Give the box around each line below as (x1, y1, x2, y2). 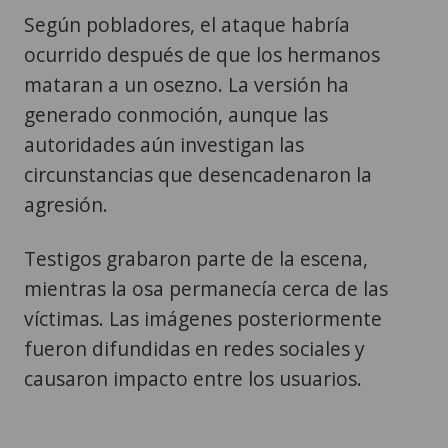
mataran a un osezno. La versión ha (24, 70, 349, 98)
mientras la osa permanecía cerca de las (24, 274, 388, 302)
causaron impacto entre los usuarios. (24, 364, 362, 392)
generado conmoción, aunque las (24, 100, 328, 128)
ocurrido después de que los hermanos (24, 40, 380, 68)
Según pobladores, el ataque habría (24, 10, 350, 38)
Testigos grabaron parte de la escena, (24, 244, 368, 272)
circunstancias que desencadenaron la (24, 160, 372, 188)
